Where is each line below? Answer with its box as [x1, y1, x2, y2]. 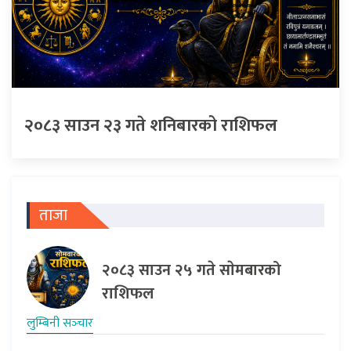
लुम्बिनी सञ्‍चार [27, 312, 93, 334]
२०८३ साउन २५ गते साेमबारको [102, 256, 281, 284]
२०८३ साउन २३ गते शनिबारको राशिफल [24, 110, 277, 140]
